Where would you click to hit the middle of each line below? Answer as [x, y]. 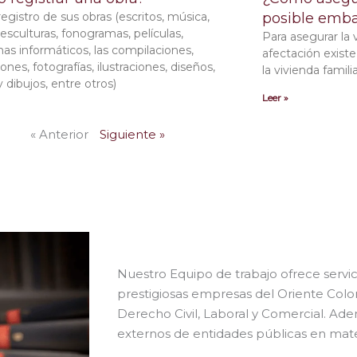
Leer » [275, 98]
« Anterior [59, 135]
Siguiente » [132, 135]
